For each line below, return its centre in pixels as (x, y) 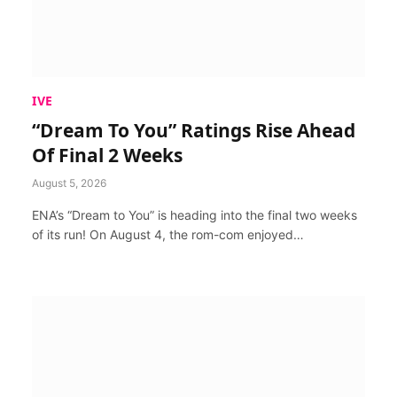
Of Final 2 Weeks (107, 155)
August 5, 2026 (69, 183)
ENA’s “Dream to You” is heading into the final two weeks (195, 215)
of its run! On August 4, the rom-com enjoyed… (168, 234)
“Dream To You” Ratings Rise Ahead (194, 130)
